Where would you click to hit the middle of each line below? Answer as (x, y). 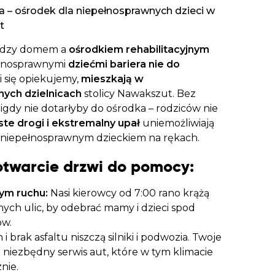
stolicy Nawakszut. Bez (138, 94)
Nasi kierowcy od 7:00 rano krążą (128, 193)
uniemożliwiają (177, 123)
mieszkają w (112, 79)
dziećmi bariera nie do (124, 64)
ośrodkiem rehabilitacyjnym (139, 50)
